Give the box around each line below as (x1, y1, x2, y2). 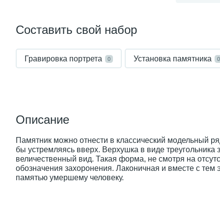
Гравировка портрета (25, 55, 102, 63)
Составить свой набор (16, 23, 137, 36)
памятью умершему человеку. (16, 173, 124, 182)
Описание (16, 113, 69, 126)
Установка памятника (134, 55, 212, 63)
